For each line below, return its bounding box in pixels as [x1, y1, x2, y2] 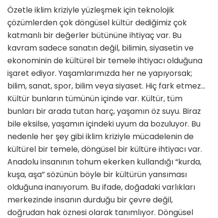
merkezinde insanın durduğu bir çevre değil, [7, 194, 173, 206]
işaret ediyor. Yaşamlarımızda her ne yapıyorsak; [7, 68, 192, 79]
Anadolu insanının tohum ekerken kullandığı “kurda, [7, 156, 201, 168]
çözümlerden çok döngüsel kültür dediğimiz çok [7, 17, 187, 29]
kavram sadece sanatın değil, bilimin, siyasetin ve [7, 42, 194, 54]
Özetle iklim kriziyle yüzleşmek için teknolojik [7, 4, 174, 16]
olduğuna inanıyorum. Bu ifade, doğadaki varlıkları [7, 182, 195, 193]
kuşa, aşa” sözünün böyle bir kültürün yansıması [7, 169, 187, 181]
